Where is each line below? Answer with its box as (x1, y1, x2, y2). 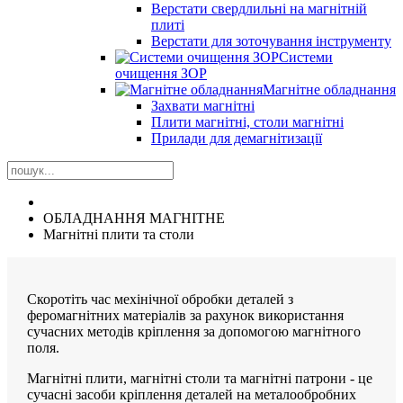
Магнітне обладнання (263, 82, 396, 97)
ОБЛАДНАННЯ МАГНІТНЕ (43, 210, 225, 226)
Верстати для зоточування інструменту (151, 33, 391, 49)
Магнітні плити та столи (43, 227, 194, 242)
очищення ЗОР (115, 66, 207, 81)
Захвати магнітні (151, 98, 255, 113)
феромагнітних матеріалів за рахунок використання (27, 308, 344, 323)
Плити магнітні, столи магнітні (151, 114, 344, 130)
